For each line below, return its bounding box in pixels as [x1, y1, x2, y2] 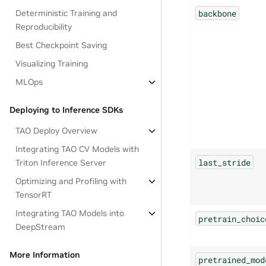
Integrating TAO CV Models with [15, 144, 140, 154]
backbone [198, 7, 236, 19]
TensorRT [15, 189, 52, 200]
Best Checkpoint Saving [15, 40, 107, 50]
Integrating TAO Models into [15, 208, 125, 218]
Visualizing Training [15, 58, 88, 69]
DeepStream [15, 221, 66, 232]
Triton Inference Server [15, 157, 107, 168]
